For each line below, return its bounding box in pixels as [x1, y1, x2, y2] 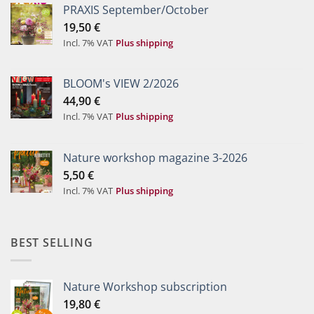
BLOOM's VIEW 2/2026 [63, 76, 179, 92]
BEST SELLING [11, 235, 93, 251]
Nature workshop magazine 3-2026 [63, 150, 247, 166]
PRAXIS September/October [63, 1, 209, 18]
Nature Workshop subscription [63, 278, 227, 294]
